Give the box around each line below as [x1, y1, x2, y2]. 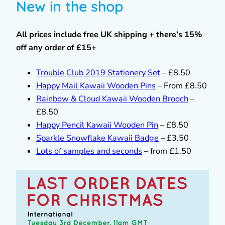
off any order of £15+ [16, 42, 96, 53]
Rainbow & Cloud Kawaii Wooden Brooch [36, 93, 188, 104]
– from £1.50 [142, 145, 191, 157]
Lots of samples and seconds [36, 145, 142, 157]
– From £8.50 [156, 80, 207, 91]
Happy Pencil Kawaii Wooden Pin [36, 119, 158, 131]
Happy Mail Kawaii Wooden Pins [36, 80, 156, 91]
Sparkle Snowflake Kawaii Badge [36, 132, 159, 144]
